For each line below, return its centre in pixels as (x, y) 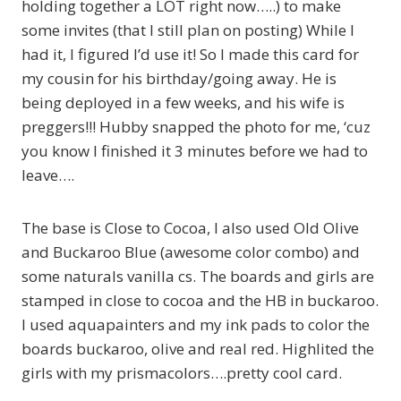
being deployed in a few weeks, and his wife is (183, 103)
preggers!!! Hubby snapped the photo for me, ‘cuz (196, 127)
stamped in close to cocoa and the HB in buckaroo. (200, 301)
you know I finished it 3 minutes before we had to (195, 151)
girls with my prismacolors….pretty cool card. (182, 373)
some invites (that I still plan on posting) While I (188, 30)
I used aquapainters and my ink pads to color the (196, 325)
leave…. (48, 175)
